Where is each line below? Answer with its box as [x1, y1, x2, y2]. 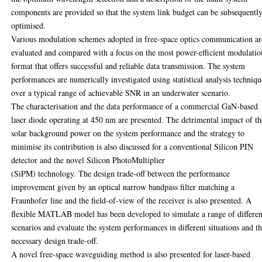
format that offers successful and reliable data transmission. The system [11, 60, 246, 71]
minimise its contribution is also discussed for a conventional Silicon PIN [11, 140, 254, 152]
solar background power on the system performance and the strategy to [11, 127, 245, 139]
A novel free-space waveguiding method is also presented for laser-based [11, 248, 251, 260]
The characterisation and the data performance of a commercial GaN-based [11, 100, 258, 112]
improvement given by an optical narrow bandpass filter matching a [11, 181, 235, 192]
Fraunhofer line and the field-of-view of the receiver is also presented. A [11, 194, 252, 206]
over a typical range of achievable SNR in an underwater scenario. [11, 87, 231, 98]
